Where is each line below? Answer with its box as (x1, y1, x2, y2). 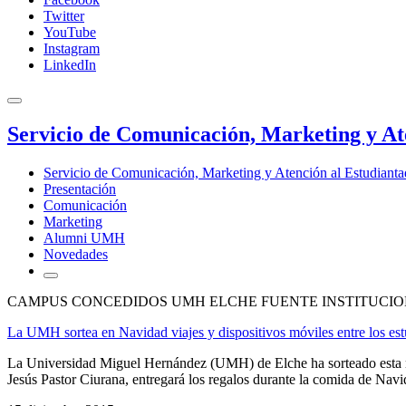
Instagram (43, 41, 100, 56)
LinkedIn (43, 57, 96, 72)
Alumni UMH (43, 229, 125, 246)
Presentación (43, 180, 116, 197)
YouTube (43, 24, 96, 40)
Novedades (43, 246, 108, 262)
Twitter (43, 8, 84, 24)
